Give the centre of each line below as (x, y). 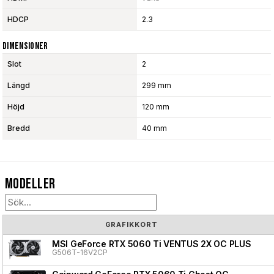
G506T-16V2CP (80, 253)
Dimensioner (25, 46)
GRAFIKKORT (131, 225)
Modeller (30, 184)
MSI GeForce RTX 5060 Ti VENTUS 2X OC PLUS (152, 244)
